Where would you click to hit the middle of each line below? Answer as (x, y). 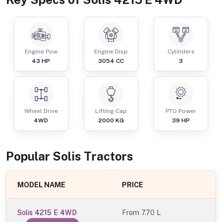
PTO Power (181, 111)
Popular (29, 156)
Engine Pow (41, 52)
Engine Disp (111, 52)
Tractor (105, 156)
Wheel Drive (41, 111)
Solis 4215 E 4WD (47, 213)
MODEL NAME (42, 185)
